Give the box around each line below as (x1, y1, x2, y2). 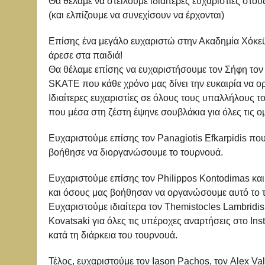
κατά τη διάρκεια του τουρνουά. (49, 230, 177, 240)
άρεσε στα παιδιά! (49, 50, 122, 60)
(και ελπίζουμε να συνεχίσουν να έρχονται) (49, 9, 224, 20)
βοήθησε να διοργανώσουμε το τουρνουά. (49, 147, 223, 157)
